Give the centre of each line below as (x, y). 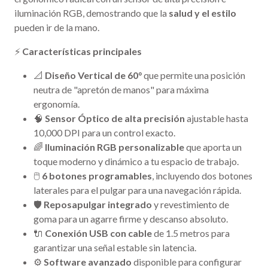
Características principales (82, 51)
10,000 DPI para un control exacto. (104, 133)
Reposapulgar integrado (98, 205)
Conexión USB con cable (98, 233)
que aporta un (213, 147)
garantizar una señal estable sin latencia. (115, 248)
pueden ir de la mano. (57, 28)
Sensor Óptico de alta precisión (115, 118)
